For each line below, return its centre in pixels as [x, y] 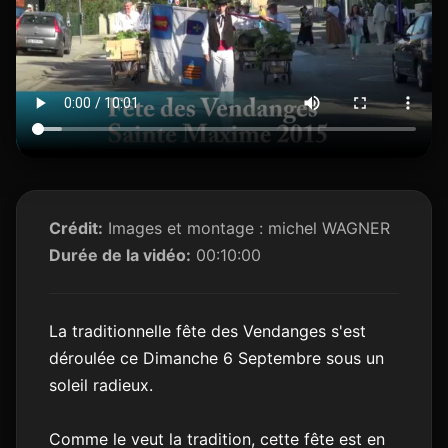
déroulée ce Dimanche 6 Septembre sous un [216, 357]
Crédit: [76, 227]
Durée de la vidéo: [120, 254]
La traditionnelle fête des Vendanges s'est [207, 330]
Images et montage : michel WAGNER [246, 227]
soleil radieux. [101, 384]
